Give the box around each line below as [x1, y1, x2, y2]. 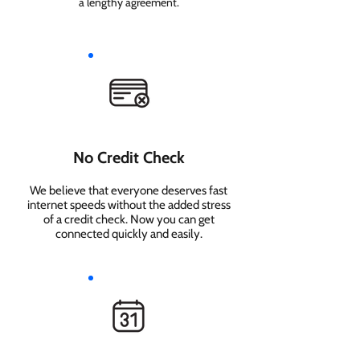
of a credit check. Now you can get [43, 212, 215, 227]
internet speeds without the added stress [27, 198, 231, 212]
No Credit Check [72, 148, 185, 167]
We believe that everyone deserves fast [30, 183, 227, 198]
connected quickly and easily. [55, 227, 202, 241]
